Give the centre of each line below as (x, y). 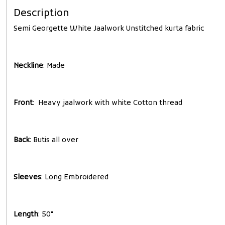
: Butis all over (54, 140)
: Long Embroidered (75, 177)
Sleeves (27, 177)
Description (41, 13)
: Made (54, 66)
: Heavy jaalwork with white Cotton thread (108, 103)
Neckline (28, 66)
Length (26, 214)
